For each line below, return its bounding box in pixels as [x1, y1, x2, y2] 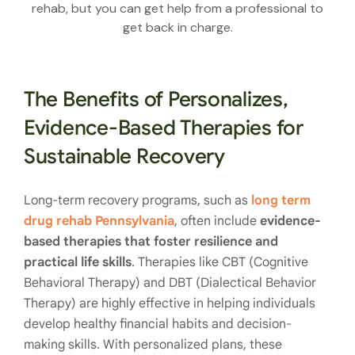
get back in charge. [122, 19, 233, 36]
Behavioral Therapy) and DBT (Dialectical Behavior [24, 275, 316, 292]
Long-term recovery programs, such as [24, 193, 251, 209]
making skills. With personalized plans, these [24, 337, 282, 353]
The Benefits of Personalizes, [24, 86, 288, 113]
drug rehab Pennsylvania [24, 213, 174, 230]
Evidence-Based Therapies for [24, 115, 303, 141]
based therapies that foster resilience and [24, 234, 278, 250]
